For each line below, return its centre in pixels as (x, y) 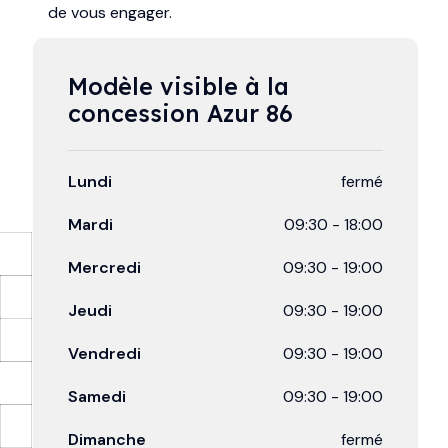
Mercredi (104, 268)
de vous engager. (109, 13)
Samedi (96, 397)
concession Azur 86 (180, 114)
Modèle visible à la (181, 87)
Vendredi (104, 354)
